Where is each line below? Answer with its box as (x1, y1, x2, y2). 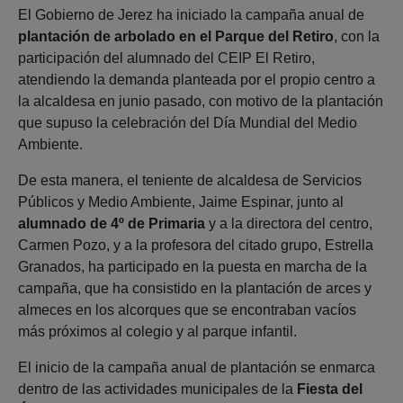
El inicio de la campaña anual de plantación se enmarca (18, 360, 375, 376)
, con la (334, 29, 380, 45)
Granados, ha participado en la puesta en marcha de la (18, 259, 367, 275)
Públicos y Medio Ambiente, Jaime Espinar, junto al (18, 194, 344, 210)
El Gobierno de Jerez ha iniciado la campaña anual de (18, 7, 364, 23)
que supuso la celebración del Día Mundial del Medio (18, 115, 357, 131)
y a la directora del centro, (205, 216, 372, 232)
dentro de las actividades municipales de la (18, 381, 297, 398)
